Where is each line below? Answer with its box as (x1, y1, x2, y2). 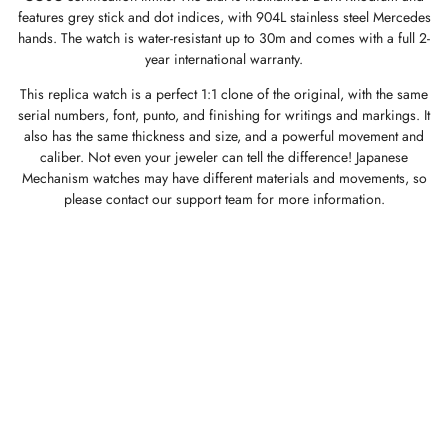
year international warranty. (145, 49, 303, 69)
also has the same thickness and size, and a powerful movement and (24, 126, 424, 146)
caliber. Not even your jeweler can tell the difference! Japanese (40, 147, 408, 167)
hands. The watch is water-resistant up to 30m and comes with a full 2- (18, 28, 430, 48)
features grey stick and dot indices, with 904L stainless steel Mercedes (17, 7, 431, 27)
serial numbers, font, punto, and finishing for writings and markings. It (18, 105, 430, 125)
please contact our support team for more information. (63, 189, 385, 209)
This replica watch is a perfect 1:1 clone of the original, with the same (20, 84, 428, 104)
